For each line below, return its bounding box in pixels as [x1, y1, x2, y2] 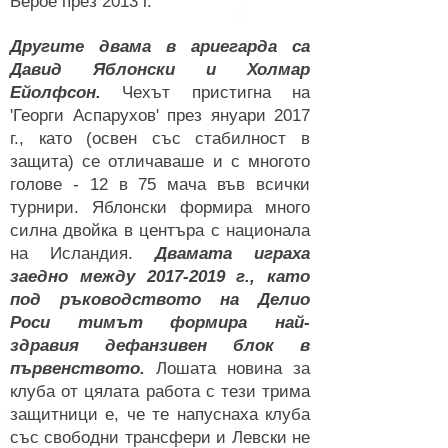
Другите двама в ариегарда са [10, 37, 310, 56]
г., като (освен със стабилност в [10, 129, 310, 148]
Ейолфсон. [10, 83, 101, 102]
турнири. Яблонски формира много [10, 198, 310, 217]
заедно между [10, 267, 147, 286]
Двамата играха [155, 244, 310, 263]
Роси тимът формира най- [10, 313, 310, 332]
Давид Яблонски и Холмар [10, 60, 310, 79]
